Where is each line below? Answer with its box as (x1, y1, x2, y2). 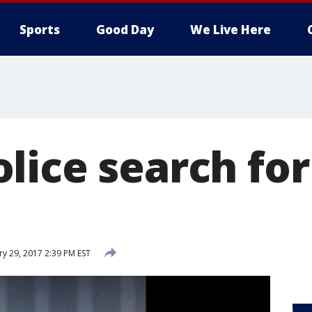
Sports (19, 22, 60, 38)
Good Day (96, 22, 154, 38)
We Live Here (190, 22, 271, 38)
